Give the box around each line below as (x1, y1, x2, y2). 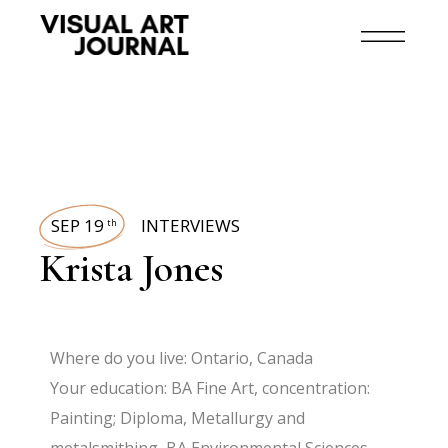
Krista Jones (40, 244, 224, 292)
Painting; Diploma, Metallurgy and (50, 407, 306, 429)
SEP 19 (51, 214, 105, 237)
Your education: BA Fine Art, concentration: (50, 377, 371, 399)
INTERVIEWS (141, 214, 241, 237)
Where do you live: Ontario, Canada (50, 347, 314, 369)
